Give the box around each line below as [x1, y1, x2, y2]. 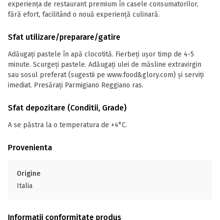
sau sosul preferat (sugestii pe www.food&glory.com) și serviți [8, 71, 204, 79]
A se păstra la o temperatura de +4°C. [8, 121, 127, 129]
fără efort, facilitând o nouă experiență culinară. [8, 10, 160, 19]
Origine [17, 169, 40, 178]
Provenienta [8, 143, 52, 152]
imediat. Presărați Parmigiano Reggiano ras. [8, 81, 143, 89]
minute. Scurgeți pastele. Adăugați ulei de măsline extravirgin [8, 60, 201, 69]
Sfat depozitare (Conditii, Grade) [8, 103, 127, 112]
